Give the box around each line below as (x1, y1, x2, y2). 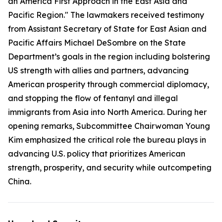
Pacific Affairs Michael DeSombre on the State (8, 38, 186, 48)
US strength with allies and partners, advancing (8, 65, 189, 75)
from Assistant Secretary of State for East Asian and (8, 24, 207, 34)
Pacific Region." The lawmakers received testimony (8, 10, 204, 20)
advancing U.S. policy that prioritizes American (8, 149, 185, 159)
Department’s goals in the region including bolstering (8, 52, 210, 61)
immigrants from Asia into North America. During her (8, 107, 207, 117)
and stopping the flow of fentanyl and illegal (8, 93, 178, 103)
